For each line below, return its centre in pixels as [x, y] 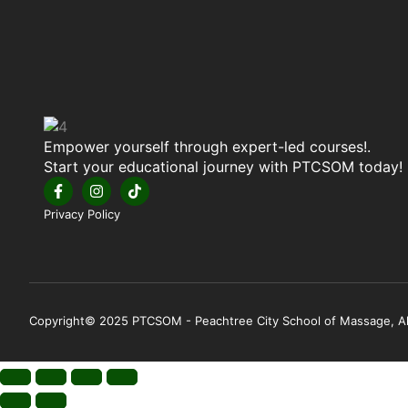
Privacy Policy [82, 214]
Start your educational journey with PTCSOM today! [223, 167]
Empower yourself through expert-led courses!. [207, 147]
